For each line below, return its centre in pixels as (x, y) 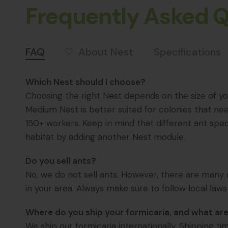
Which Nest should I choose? (86, 82)
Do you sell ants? (61, 161)
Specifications (187, 52)
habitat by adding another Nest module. (106, 137)
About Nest (106, 52)
